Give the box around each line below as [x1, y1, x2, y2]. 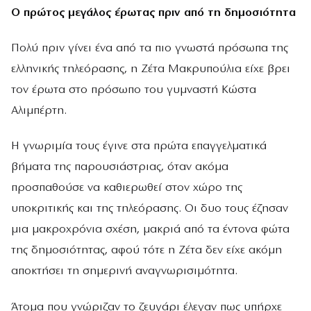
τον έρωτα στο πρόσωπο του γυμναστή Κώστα [11, 84, 256, 96]
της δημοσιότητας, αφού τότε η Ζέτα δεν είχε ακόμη [11, 244, 282, 257]
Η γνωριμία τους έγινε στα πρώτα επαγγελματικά [11, 140, 267, 153]
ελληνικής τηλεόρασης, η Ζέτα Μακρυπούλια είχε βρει [11, 63, 290, 76]
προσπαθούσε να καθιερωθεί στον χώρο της [11, 182, 242, 194]
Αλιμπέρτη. [11, 105, 67, 117]
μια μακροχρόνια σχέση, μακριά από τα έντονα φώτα [11, 224, 289, 236]
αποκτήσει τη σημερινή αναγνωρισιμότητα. [11, 265, 237, 278]
